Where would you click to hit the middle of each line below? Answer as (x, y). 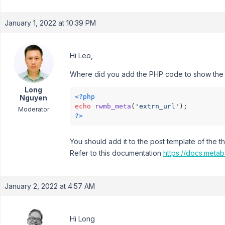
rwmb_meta (113, 106)
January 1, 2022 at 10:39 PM (50, 23)
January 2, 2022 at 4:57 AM (50, 186)
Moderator (33, 109)
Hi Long (82, 218)
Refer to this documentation (117, 153)
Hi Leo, (81, 55)
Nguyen (33, 98)
